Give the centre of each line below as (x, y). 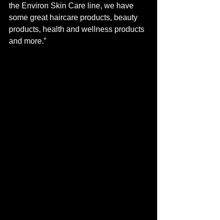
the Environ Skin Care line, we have (72, 6)
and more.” (28, 41)
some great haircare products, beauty (74, 18)
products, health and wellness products (78, 29)
